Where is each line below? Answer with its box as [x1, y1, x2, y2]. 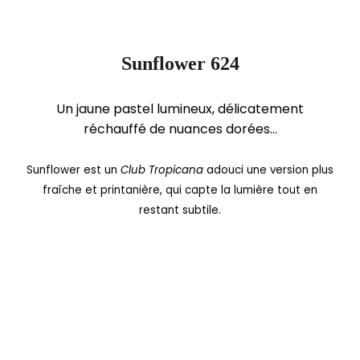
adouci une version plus [203, 162, 333, 178]
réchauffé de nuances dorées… [83, 119, 277, 138]
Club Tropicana [121, 162, 203, 178]
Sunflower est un [27, 162, 121, 178]
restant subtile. [139, 202, 221, 218]
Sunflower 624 [121, 52, 239, 74]
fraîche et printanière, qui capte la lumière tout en [43, 182, 317, 198]
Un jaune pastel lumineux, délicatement [56, 99, 304, 118]
